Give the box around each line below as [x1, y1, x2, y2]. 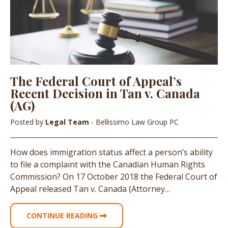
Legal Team [45, 117, 91, 127]
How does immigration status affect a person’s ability [10, 146, 213, 158]
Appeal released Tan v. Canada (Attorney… [10, 183, 170, 194]
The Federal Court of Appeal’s [10, 72, 182, 89]
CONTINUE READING [26, 210, 100, 220]
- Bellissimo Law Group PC [91, 117, 179, 127]
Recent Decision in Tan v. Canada [10, 84, 200, 101]
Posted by [10, 117, 45, 127]
